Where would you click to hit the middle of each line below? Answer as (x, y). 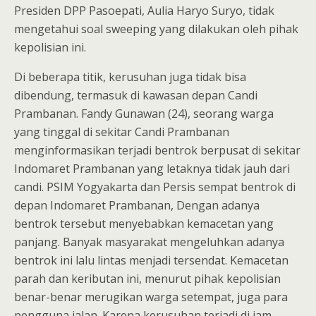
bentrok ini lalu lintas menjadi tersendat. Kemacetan (151, 260)
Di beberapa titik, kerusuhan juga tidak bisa (130, 77)
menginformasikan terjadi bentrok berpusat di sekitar (157, 150)
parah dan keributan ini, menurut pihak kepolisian (147, 278)
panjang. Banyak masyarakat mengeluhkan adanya (149, 242)
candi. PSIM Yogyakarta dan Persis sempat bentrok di (155, 187)
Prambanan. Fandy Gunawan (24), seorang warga (144, 113)
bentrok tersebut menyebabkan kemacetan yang (144, 223)
